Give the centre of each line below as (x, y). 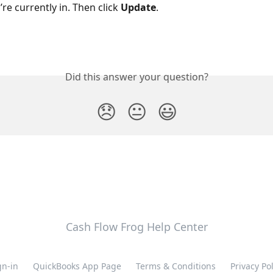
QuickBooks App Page (77, 266)
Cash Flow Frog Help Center (136, 227)
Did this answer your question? (136, 76)
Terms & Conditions (175, 266)
